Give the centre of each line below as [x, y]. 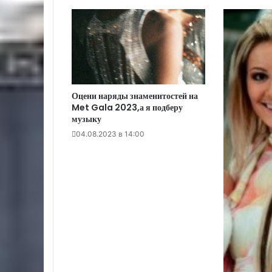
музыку [87, 119]
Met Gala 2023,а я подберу [127, 108]
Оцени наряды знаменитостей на [135, 96]
